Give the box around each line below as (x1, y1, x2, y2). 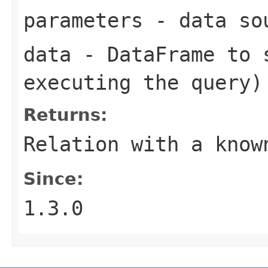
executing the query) (23, 70, 263, 95)
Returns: (23, 104, 108, 125)
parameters (23, 8, 143, 32)
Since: (23, 168, 84, 189)
